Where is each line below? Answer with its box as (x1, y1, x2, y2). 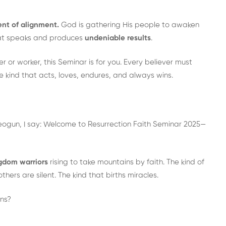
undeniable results (85, 34, 151, 42)
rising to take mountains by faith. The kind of (48, 158, 204, 166)
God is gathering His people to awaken (59, 21, 199, 29)
